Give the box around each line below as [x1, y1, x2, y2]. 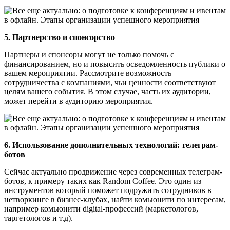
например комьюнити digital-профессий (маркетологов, [4, 204, 198, 213]
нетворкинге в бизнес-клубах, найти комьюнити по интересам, [4, 195, 226, 204]
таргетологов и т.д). [4, 213, 73, 222]
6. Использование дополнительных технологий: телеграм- [4, 140, 218, 149]
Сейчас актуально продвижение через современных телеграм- [4, 167, 222, 176]
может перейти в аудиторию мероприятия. [4, 96, 153, 105]
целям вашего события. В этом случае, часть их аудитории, [4, 87, 211, 96]
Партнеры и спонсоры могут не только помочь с [4, 50, 174, 59]
